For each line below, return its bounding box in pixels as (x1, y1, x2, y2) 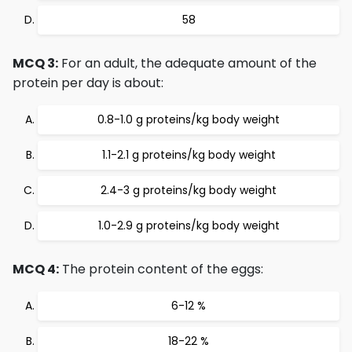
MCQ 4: (13, 260, 59, 278)
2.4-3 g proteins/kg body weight (101, 182, 277, 198)
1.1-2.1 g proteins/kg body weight (101, 147, 276, 163)
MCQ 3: (13, 54, 58, 72)
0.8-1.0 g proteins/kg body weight (97, 112, 280, 127)
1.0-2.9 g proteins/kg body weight (97, 218, 280, 233)
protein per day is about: (13, 74, 163, 92)
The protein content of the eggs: (59, 260, 263, 278)
